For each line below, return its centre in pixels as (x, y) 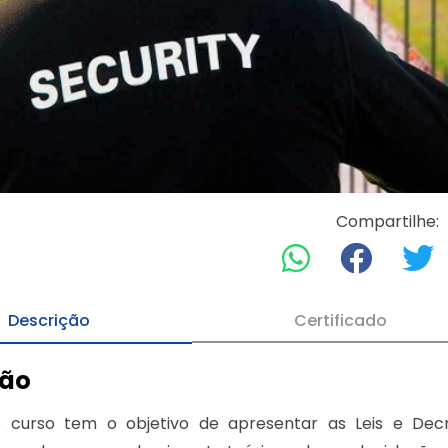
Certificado (340, 320)
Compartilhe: (387, 221)
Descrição (48, 320)
